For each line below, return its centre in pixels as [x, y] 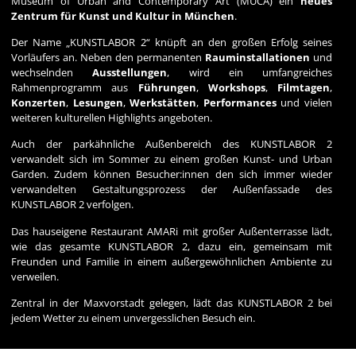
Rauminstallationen [257, 57]
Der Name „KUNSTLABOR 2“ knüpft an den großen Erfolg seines [172, 42]
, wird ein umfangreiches [250, 72]
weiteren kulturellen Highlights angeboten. [112, 117]
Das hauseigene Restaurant [79, 231]
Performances [240, 102]
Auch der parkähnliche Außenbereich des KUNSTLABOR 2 [172, 144]
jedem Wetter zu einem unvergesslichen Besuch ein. [133, 318]
